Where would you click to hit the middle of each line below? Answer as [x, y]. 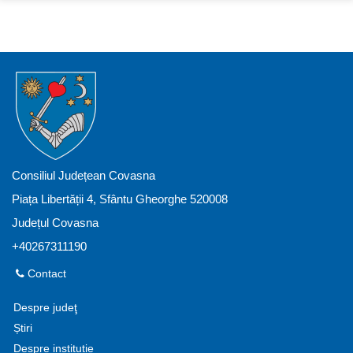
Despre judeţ [45, 307]
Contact [45, 273]
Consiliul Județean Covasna [84, 175]
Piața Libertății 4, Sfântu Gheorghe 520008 [120, 199]
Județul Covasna [55, 222]
